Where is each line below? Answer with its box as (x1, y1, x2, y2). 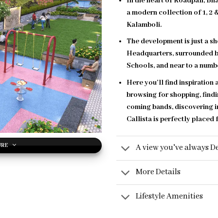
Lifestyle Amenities (136, 191, 203, 202)
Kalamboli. (126, 20, 162, 29)
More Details (136, 167, 181, 178)
